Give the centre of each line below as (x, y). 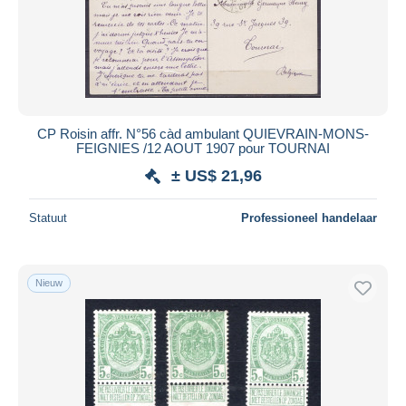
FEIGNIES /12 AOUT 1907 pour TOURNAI (203, 148)
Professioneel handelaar (309, 217)
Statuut (48, 217)
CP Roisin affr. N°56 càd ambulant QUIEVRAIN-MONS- (203, 133)
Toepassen (203, 50)
